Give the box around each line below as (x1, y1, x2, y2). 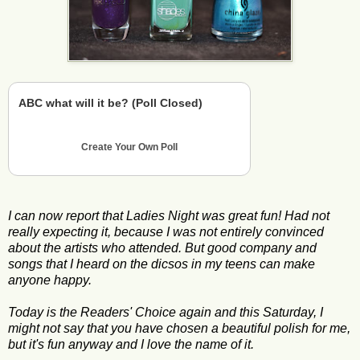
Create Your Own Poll (81, 141, 178, 153)
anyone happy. (8, 272, 92, 287)
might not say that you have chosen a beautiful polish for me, (8, 321, 350, 335)
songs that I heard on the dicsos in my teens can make (8, 256, 315, 271)
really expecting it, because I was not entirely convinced (8, 224, 324, 239)
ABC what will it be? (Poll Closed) (18, 96, 202, 109)
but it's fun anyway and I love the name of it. (8, 337, 254, 351)
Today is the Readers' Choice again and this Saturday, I (8, 305, 323, 319)
